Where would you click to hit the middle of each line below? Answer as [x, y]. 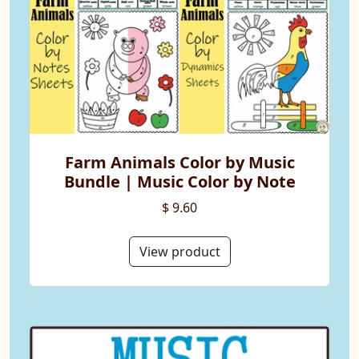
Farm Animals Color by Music [179, 163]
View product [179, 252]
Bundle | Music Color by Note [179, 182]
